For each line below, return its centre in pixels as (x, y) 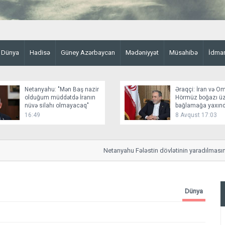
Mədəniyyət (142, 52)
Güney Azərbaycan (88, 52)
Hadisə (40, 52)
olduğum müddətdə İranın (60, 97)
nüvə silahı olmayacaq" (57, 105)
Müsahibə (184, 52)
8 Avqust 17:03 (196, 115)
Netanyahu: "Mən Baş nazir (62, 89)
